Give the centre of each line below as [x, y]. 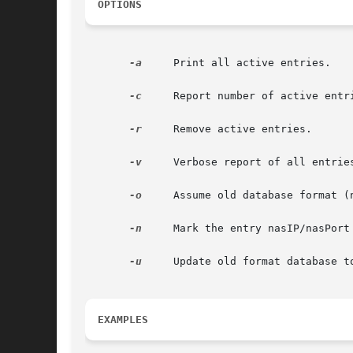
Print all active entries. [236, 63]
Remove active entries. [227, 129]
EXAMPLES [123, 320]
